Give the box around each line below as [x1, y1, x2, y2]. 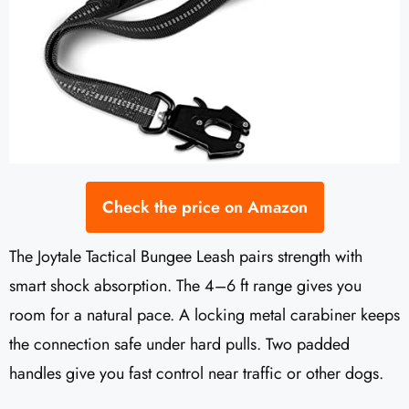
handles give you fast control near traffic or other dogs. [9, 362, 383, 386]
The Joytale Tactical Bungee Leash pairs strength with [9, 245, 362, 269]
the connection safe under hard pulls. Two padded [9, 332, 350, 357]
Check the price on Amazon [101, 195, 308, 220]
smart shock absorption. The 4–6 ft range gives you [9, 274, 362, 299]
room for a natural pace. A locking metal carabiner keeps [9, 303, 400, 328]
